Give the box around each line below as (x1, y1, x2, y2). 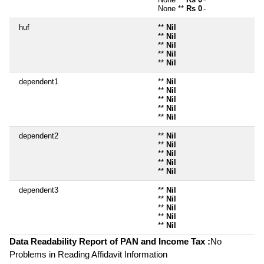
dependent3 (19, 185, 58, 194)
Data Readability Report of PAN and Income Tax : (9, 236, 210, 246)
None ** (158, 4, 186, 13)
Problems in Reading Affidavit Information (9, 249, 167, 259)
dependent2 (19, 131, 58, 140)
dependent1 (19, 77, 58, 86)
